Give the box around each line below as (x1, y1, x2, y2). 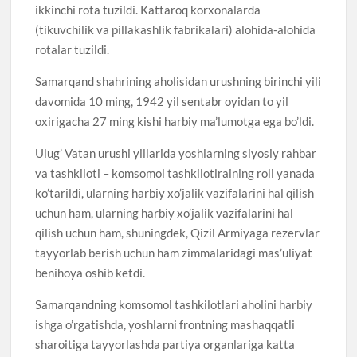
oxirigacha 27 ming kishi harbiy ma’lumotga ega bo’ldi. (35, 113, 315, 128)
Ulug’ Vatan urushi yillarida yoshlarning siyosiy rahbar (35, 145, 317, 160)
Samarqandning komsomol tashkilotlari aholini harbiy (35, 296, 313, 312)
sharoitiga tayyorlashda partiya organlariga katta (35, 336, 296, 351)
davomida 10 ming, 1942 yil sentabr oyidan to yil (35, 93, 289, 108)
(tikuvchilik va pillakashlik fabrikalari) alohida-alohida (35, 22, 316, 37)
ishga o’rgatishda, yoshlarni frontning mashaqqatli (35, 316, 296, 331)
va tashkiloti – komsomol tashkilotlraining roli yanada (35, 165, 316, 180)
